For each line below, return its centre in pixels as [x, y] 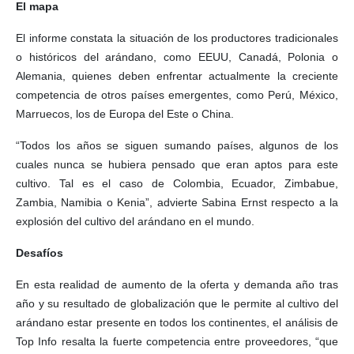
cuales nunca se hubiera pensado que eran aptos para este [177, 165]
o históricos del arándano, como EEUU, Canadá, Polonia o [177, 57]
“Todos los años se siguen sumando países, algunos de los [177, 146]
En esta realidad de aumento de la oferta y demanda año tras [177, 285]
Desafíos [41, 253]
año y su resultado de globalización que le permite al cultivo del [177, 304]
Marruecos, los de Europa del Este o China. [125, 114]
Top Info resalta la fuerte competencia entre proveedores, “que [177, 342]
